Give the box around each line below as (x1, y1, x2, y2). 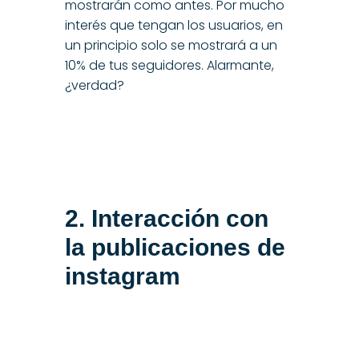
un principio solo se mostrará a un (64, 35, 277, 54)
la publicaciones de (64, 233, 285, 260)
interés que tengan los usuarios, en (64, 15, 283, 34)
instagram (64, 262, 180, 289)
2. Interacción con (64, 204, 268, 232)
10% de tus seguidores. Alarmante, (64, 55, 274, 75)
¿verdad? (64, 75, 124, 95)
